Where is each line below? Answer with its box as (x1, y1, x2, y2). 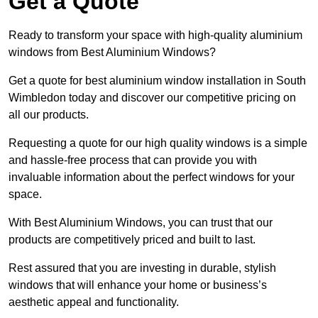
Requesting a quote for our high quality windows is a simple (9, 136, 307, 149)
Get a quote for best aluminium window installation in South (9, 74, 306, 87)
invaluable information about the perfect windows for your (9, 170, 295, 183)
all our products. (9, 108, 89, 121)
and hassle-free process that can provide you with (9, 153, 257, 166)
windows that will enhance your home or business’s (9, 278, 267, 291)
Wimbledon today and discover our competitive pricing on (9, 91, 296, 104)
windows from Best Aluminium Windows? (9, 45, 216, 58)
